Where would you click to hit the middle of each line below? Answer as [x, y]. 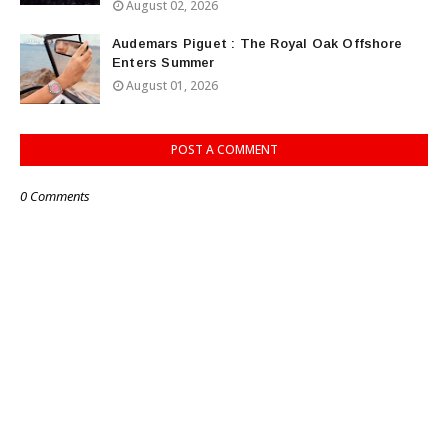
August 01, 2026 [172, 85]
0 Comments [55, 195]
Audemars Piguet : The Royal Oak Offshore [257, 43]
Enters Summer [163, 62]
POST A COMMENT [224, 149]
